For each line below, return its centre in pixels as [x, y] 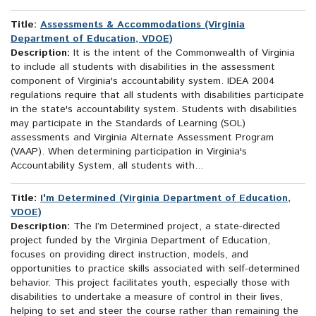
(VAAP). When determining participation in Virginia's [129, 152]
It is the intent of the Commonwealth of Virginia [182, 53]
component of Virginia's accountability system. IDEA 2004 [143, 81]
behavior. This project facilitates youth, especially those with [150, 283]
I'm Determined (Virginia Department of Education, [165, 199]
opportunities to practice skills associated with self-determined [155, 269]
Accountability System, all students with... [107, 166]
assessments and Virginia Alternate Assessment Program [142, 138]
